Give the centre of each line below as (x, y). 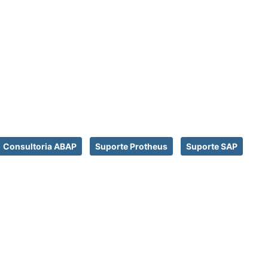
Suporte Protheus (131, 147)
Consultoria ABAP (40, 147)
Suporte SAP (212, 147)
